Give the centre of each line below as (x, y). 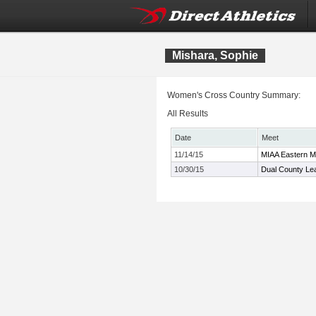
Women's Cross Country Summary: (234, 95)
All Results (188, 114)
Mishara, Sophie (215, 55)
